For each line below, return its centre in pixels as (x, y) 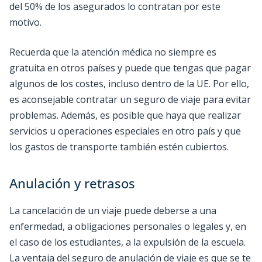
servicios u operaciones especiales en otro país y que (125, 131)
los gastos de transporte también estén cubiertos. (119, 146)
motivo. (25, 22)
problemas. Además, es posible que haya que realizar (125, 115)
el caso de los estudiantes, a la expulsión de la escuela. (127, 242)
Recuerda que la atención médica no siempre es (113, 52)
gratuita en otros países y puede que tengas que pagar (130, 68)
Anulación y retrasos (72, 183)
